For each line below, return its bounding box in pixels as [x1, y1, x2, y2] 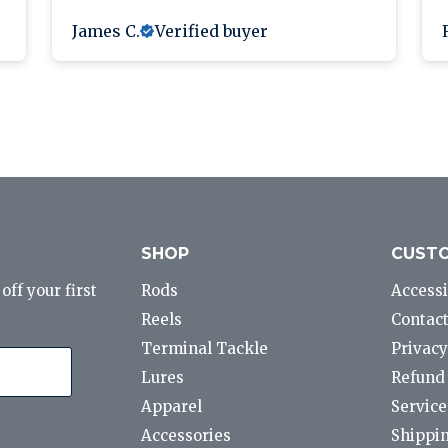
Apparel [141, 397, 203, 417]
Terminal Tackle [141, 339, 269, 359]
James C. [72, 21, 140, 42]
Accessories [141, 426, 232, 446]
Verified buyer [155, 21, 268, 42]
